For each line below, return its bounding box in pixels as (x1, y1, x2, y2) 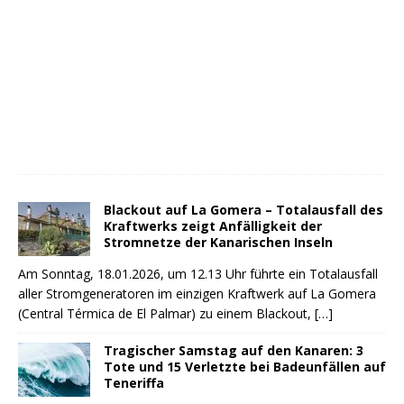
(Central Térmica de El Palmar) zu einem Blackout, (18, 305, 315, 323)
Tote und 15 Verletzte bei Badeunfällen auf (104, 358, 386, 376)
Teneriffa (104, 374, 164, 392)
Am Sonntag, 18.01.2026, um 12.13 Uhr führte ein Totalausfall (18, 265, 378, 283)
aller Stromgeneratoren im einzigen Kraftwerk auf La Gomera (18, 285, 376, 303)
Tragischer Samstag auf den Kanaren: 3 (104, 342, 363, 360)
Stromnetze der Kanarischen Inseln (104, 234, 333, 252)
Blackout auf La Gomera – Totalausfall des (104, 201, 383, 219)
